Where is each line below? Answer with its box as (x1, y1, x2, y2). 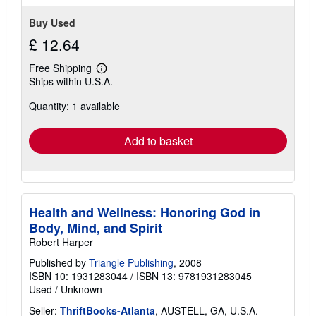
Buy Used (29, 16, 75, 30)
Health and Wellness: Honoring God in (29, 203, 260, 222)
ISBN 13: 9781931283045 (136, 269, 252, 284)
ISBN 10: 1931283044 (29, 269, 128, 284)
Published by (29, 255, 89, 270)
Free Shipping (29, 61, 92, 75)
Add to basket (123, 133, 193, 150)
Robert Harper (29, 235, 93, 250)
